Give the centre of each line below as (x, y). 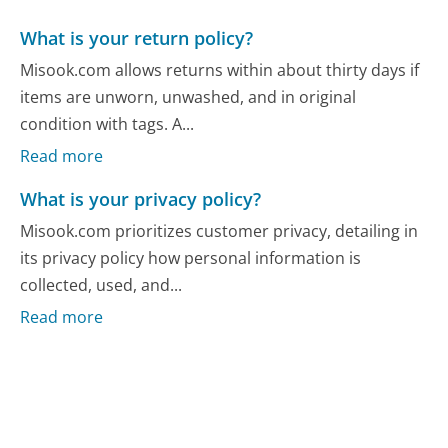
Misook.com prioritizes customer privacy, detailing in (219, 230)
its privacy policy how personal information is (191, 257)
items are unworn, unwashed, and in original (188, 96)
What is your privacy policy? (141, 199)
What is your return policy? (137, 38)
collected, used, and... (101, 284)
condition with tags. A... (107, 123)
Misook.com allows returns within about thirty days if (220, 69)
